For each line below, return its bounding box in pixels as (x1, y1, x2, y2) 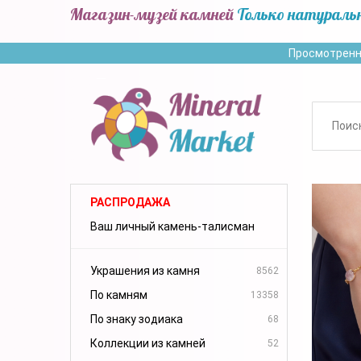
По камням (90, 288, 147, 301)
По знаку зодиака (90, 312, 183, 326)
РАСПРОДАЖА (90, 195, 170, 209)
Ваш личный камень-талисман (90, 219, 255, 233)
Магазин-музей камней (70, 4, 234, 24)
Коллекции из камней (90, 336, 205, 350)
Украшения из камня (90, 263, 200, 277)
